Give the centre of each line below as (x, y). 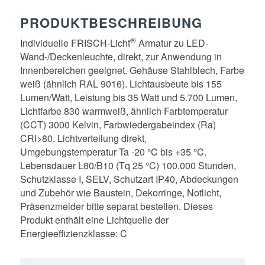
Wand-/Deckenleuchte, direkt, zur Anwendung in (121, 57)
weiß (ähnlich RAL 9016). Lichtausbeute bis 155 (121, 84)
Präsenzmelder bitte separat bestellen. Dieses (116, 206)
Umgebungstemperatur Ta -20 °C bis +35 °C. (113, 152)
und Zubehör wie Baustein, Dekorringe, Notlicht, (120, 193)
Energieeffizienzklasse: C (73, 234)
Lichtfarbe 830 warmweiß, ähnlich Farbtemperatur (124, 111)
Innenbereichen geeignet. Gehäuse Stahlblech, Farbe (132, 70)
